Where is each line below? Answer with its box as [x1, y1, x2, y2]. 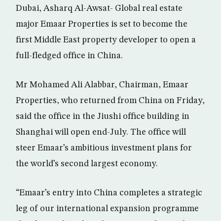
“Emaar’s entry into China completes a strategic [16, 188, 202, 197]
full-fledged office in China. [16, 51, 123, 60]
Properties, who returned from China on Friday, [16, 96, 205, 105]
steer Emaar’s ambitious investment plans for [16, 144, 192, 152]
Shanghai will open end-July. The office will [16, 128, 186, 137]
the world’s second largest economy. [16, 159, 158, 168]
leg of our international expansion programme [16, 204, 199, 213]
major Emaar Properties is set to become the [16, 20, 187, 29]
